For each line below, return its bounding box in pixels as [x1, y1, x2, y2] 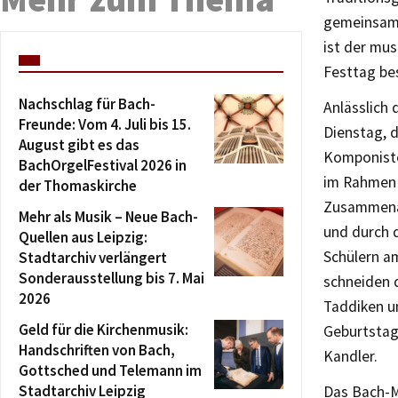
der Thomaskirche [19, 175, 137, 195]
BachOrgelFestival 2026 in [19, 155, 187, 175]
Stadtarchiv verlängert [19, 247, 167, 267]
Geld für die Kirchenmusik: [19, 319, 188, 339]
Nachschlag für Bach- [19, 93, 155, 114]
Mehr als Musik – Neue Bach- [19, 206, 198, 227]
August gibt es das [19, 134, 139, 155]
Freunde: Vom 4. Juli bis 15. [19, 114, 191, 134]
